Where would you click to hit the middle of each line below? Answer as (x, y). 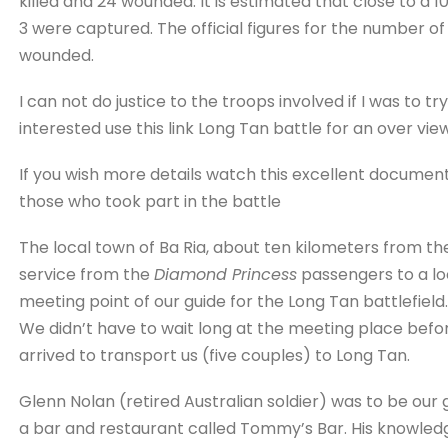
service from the (86, 275)
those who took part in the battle (149, 202)
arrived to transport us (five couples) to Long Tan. (214, 356)
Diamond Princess (225, 275)
